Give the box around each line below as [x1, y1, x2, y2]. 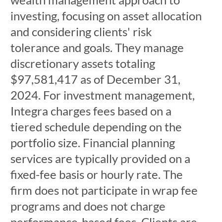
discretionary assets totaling [10, 56, 155, 70]
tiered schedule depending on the [10, 119, 182, 134]
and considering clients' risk [10, 24, 152, 39]
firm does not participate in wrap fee [10, 183, 198, 197]
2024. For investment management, [10, 88, 195, 102]
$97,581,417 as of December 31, [10, 72, 180, 86]
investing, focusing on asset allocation [10, 8, 202, 23]
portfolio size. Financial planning [10, 135, 175, 150]
